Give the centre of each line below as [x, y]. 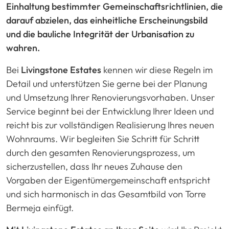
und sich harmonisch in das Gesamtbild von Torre [106, 194]
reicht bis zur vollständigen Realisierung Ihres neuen [110, 125]
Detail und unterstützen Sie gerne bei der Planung [107, 83]
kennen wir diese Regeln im [157, 70]
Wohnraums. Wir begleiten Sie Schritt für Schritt [103, 139]
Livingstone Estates [61, 70]
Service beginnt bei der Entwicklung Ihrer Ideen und [110, 111]
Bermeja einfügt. [40, 208]
